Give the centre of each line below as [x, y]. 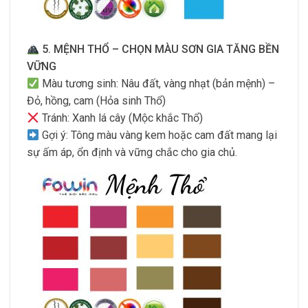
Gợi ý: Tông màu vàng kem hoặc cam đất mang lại [158, 135]
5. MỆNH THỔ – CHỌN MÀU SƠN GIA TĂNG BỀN [161, 49]
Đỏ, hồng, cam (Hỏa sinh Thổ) [96, 100]
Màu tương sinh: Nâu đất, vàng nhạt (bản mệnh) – [157, 83]
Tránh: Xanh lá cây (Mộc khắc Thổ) [121, 118]
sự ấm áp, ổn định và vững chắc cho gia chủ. [132, 152]
